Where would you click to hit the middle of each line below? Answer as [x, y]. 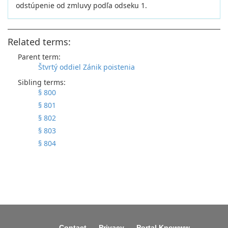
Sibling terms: [42, 82]
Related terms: [39, 42]
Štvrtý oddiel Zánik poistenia [87, 67]
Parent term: [39, 57]
